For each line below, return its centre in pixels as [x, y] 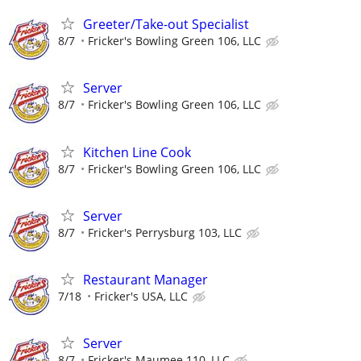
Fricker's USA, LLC [141, 296]
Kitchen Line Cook [137, 152]
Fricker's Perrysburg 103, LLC [165, 232]
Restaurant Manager [145, 279]
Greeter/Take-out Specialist [166, 25]
